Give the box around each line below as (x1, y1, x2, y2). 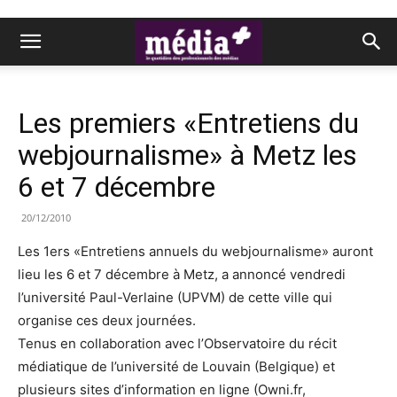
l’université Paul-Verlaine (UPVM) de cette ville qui (18, 289, 332, 306)
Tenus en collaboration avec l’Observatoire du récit (18, 335, 337, 352)
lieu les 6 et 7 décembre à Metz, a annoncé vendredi (18, 266, 346, 283)
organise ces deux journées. (18, 312, 196, 329)
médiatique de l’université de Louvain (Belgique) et (18, 358, 335, 375)
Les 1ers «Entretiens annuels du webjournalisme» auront (18, 243, 373, 260)
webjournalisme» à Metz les (18, 138, 357, 172)
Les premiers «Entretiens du (18, 106, 359, 140)
